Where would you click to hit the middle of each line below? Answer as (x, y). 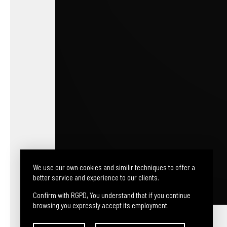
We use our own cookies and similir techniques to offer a (114, 167)
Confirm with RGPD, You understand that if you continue (112, 195)
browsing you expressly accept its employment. (101, 205)
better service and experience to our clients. (96, 177)
